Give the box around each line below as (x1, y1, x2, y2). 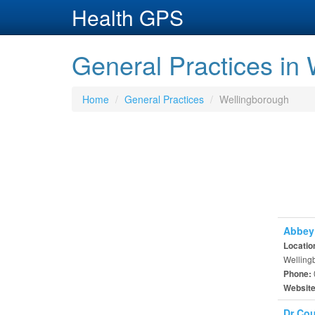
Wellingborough (219, 92, 289, 106)
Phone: (283, 268, 314, 280)
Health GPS (72, 2, 184, 32)
